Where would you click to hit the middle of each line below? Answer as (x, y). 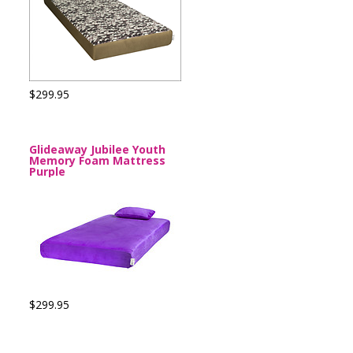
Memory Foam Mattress (97, 160)
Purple (47, 171)
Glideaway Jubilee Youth (97, 149)
